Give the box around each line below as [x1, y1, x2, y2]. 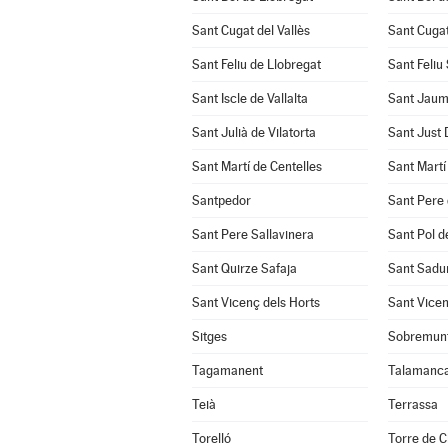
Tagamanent [191, 363, 263, 378]
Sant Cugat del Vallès [191, 23, 310, 38]
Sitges [191, 329, 227, 344]
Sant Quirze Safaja [191, 261, 297, 276]
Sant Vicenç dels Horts [191, 295, 320, 310]
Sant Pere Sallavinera [191, 227, 314, 242]
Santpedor [191, 193, 251, 208]
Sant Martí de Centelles [191, 159, 322, 174]
